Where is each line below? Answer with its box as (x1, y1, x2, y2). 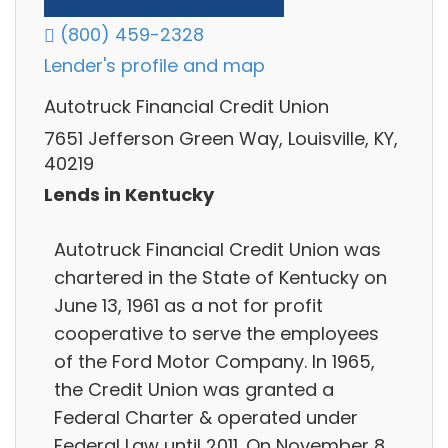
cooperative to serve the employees (54, 320, 379, 346)
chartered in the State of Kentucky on (54, 264, 387, 290)
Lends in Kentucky (44, 182, 214, 208)
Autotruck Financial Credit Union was (54, 236, 381, 262)
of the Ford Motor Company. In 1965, (54, 348, 375, 374)
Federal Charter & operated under (54, 404, 358, 430)
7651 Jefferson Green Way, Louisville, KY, (44, 125, 398, 151)
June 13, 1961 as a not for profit (54, 292, 323, 318)
